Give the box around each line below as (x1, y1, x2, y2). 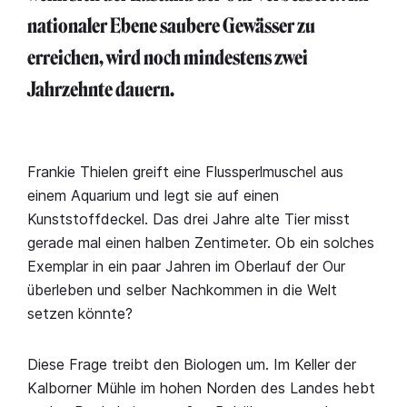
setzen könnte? (27, 304, 133, 323)
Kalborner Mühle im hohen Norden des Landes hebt (27, 379, 375, 397)
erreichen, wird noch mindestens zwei (27, 45, 308, 70)
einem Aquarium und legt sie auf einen (27, 186, 279, 204)
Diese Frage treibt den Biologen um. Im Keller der (27, 355, 356, 373)
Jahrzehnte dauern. (27, 77, 174, 102)
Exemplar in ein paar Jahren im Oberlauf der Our (27, 257, 345, 275)
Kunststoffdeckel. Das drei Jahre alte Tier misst (27, 210, 350, 228)
